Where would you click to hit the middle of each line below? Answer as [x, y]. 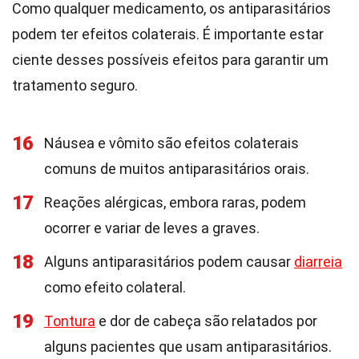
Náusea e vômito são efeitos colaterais [171, 143]
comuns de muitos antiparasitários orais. [177, 169]
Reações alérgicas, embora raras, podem [175, 202]
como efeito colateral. [115, 287]
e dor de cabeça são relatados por [206, 321]
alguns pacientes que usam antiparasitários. [188, 347]
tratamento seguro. [75, 85]
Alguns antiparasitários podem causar [169, 262]
